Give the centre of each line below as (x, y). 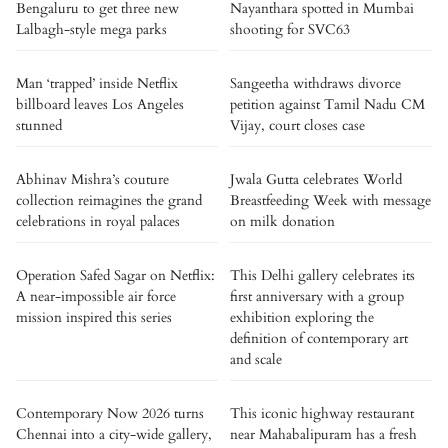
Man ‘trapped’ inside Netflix (97, 83)
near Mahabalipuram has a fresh (323, 434)
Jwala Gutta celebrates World (316, 179)
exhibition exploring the (302, 317)
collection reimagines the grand (109, 200)
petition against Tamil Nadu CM (327, 104)
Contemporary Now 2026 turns (110, 413)
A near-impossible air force (96, 296)
